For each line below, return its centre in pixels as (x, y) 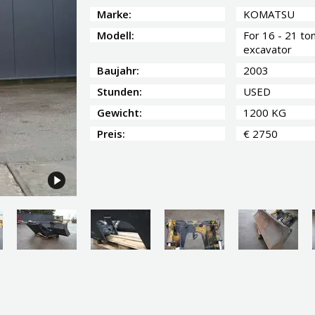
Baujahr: (118, 70)
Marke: (114, 14)
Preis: (111, 134)
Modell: (116, 35)
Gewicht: (120, 112)
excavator (268, 49)
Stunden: (120, 91)
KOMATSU (269, 14)
